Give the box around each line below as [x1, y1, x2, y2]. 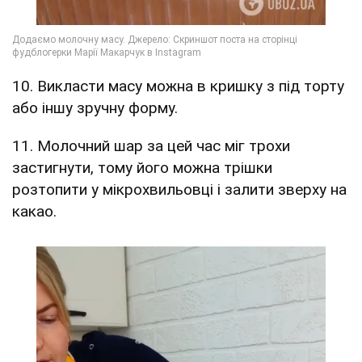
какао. [12, 202, 57, 221]
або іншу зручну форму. [12, 99, 178, 118]
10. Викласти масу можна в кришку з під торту [12, 77, 344, 96]
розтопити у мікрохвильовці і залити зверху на [12, 180, 347, 200]
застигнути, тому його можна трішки [12, 158, 272, 178]
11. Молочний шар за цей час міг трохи [12, 137, 290, 156]
